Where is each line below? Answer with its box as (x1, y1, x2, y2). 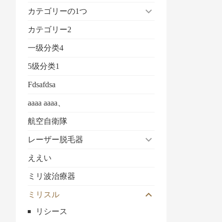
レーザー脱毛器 (28, 135, 83, 144)
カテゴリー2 (28, 25, 71, 34)
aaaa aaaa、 (28, 99, 65, 107)
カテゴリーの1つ (28, 7, 87, 15)
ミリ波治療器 (28, 172, 75, 180)
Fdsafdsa (28, 80, 55, 89)
